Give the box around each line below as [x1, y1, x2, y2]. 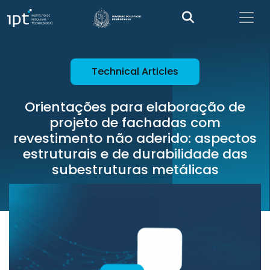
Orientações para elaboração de [25, 98, 245, 116]
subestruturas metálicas [51, 160, 219, 179]
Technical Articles [92, 64, 178, 78]
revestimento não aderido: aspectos [13, 129, 257, 148]
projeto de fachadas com [49, 113, 221, 132]
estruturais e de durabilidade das [22, 145, 248, 163]
